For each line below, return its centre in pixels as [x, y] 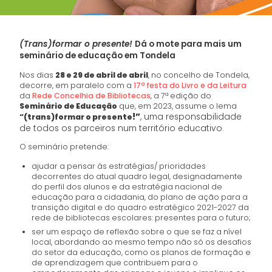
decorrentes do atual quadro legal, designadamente [137, 176]
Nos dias [38, 75]
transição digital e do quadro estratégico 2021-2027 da [141, 207]
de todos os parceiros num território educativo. [122, 128]
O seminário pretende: [64, 146]
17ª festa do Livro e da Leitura [190, 85]
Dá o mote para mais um [189, 44]
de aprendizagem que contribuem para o [115, 262]
